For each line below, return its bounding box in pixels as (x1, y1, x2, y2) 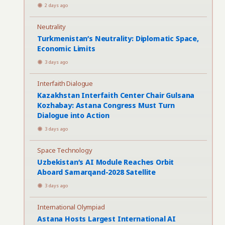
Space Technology (37, 146, 92, 155)
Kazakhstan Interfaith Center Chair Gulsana (37, 90, 195, 100)
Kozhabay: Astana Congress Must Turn (37, 100, 175, 110)
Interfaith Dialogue (37, 79, 93, 88)
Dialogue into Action (37, 110, 109, 120)
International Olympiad (37, 202, 105, 211)
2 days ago (45, 2, 68, 9)
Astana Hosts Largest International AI (37, 214, 176, 223)
